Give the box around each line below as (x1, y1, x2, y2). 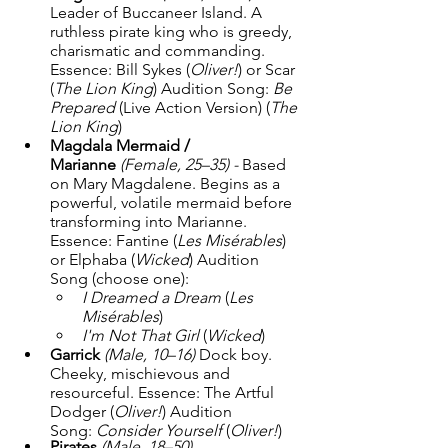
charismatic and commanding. (50, 41, 269, 60)
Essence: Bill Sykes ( (50, 60, 190, 79)
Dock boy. (199, 345, 276, 364)
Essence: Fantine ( (50, 231, 177, 250)
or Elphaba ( (50, 250, 135, 269)
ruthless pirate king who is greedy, (50, 22, 296, 41)
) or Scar (238, 60, 299, 79)
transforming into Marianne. (50, 212, 251, 231)
